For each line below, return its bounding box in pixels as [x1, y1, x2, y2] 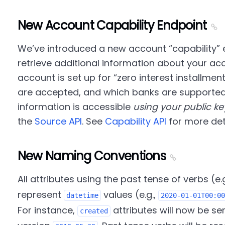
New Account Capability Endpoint [17, 17, 207, 34]
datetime [66, 191, 98, 199]
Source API [34, 115, 82, 128]
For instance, [17, 204, 77, 216]
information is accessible [17, 100, 133, 113]
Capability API [104, 115, 166, 128]
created [79, 207, 108, 215]
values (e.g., [100, 188, 158, 201]
